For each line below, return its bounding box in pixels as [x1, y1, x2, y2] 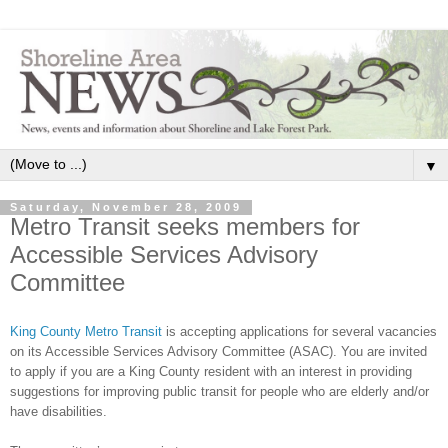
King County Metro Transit [10, 324, 162, 340]
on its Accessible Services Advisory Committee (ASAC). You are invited [10, 344, 427, 360]
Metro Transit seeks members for [10, 213, 360, 241]
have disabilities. [10, 404, 107, 420]
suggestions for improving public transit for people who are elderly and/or [10, 384, 429, 400]
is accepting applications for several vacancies [162, 324, 437, 340]
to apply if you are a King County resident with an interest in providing [10, 364, 412, 380]
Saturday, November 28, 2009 [10, 201, 242, 214]
